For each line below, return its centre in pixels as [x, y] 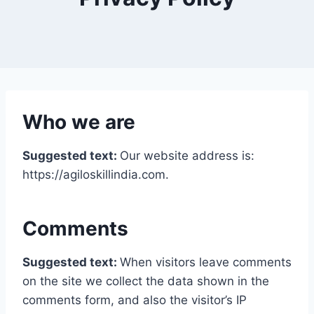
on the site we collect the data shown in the [146, 281]
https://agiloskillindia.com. [96, 174]
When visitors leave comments [206, 262]
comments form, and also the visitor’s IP [135, 300]
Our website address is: [187, 155]
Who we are [79, 122]
